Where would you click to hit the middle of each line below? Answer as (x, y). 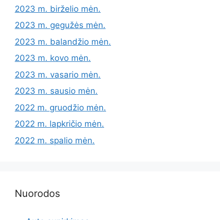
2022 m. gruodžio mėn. (60, 107)
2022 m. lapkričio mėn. (59, 124)
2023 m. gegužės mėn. (60, 25)
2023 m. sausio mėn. (56, 91)
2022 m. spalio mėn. (55, 140)
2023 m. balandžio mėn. (63, 41)
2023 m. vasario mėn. (58, 74)
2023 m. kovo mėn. (53, 58)
